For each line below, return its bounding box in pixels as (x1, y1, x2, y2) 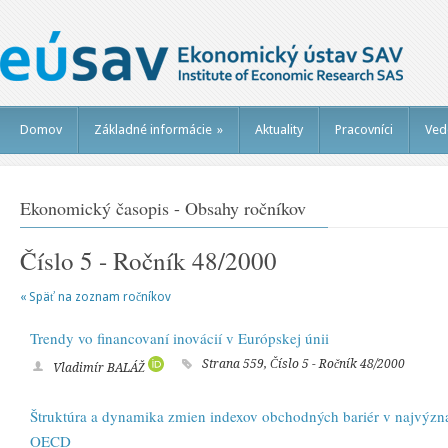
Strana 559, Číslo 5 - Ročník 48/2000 (202, 357, 405, 371)
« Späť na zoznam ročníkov (20, 290, 171, 304)
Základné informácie (94, 122, 212, 137)
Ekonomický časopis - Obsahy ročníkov (20, 196, 306, 220)
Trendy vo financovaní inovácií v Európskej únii (30, 328, 329, 348)
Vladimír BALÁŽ (53, 361, 148, 375)
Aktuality (255, 122, 303, 137)
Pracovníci (335, 122, 393, 137)
